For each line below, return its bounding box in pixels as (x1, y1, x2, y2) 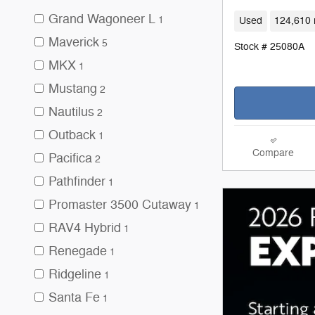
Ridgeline (49, 266, 101, 282)
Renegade (49, 243, 107, 259)
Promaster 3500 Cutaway (49, 197, 191, 212)
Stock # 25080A (234, 40, 304, 53)
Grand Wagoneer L (49, 11, 155, 27)
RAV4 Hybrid (49, 220, 121, 236)
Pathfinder (49, 174, 105, 189)
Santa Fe (49, 290, 100, 305)
